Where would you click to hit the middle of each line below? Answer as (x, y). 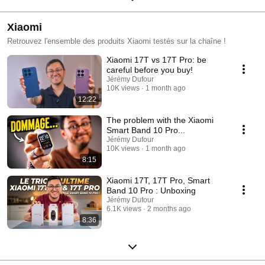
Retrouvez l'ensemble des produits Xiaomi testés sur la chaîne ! (117, 41)
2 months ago (169, 209)
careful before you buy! (150, 70)
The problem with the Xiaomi (160, 120)
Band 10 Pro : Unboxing (151, 190)
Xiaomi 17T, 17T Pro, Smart (158, 180)
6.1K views (124, 209)
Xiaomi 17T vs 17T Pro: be (156, 59)
